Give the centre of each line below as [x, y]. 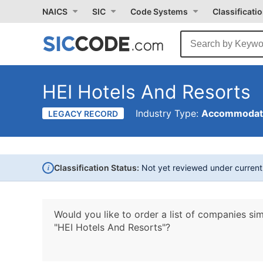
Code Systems [159, 11]
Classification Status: [97, 168]
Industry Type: [168, 113]
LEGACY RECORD [83, 114]
